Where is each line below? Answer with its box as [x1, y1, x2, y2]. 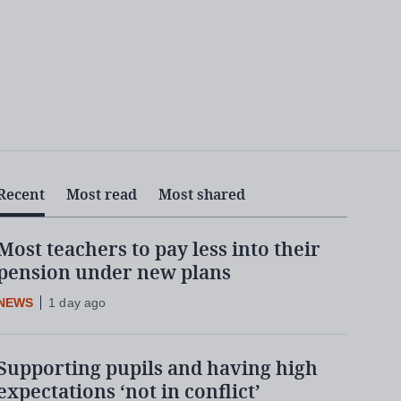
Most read [66, 184, 137, 207]
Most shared [158, 184, 245, 207]
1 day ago [48, 295, 107, 311]
